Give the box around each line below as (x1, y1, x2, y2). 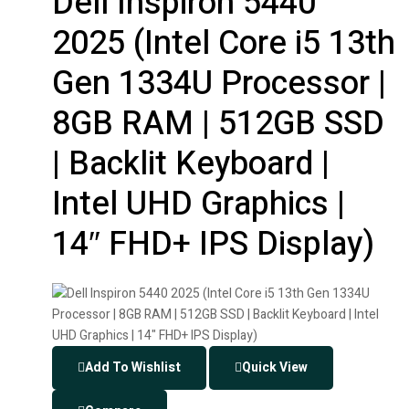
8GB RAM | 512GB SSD (52, 100, 384, 149)
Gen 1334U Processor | (52, 59, 386, 109)
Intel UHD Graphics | (52, 180, 345, 229)
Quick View (242, 357, 308, 377)
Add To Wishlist (85, 357, 181, 377)
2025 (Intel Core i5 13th (52, 19, 395, 68)
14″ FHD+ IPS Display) (52, 220, 374, 269)
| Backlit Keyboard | (52, 140, 330, 189)
